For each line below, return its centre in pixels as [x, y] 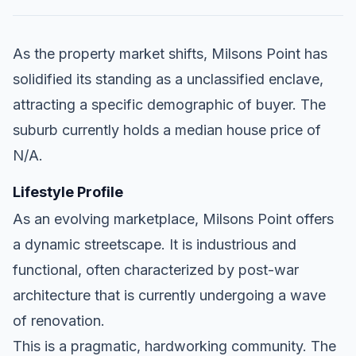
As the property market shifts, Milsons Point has [170, 53]
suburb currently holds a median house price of [167, 130]
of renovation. [59, 320]
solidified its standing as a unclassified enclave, [168, 79]
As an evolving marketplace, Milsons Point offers [173, 219]
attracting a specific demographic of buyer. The [169, 104]
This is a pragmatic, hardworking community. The [174, 346]
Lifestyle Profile [68, 192]
